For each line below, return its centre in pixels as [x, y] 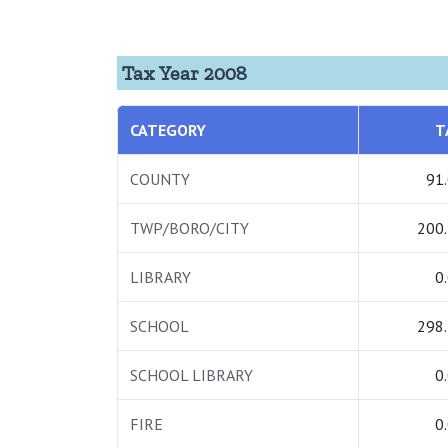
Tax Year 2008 [184, 73]
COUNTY [160, 179]
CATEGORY [168, 130]
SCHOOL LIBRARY [191, 375]
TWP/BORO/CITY [189, 228]
